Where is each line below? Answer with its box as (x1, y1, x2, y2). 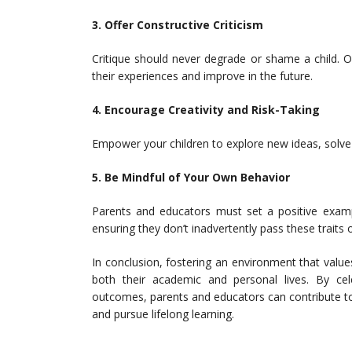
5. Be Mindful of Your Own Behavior (92, 170, 290, 185)
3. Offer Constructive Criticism (92, 17, 263, 32)
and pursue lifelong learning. (92, 306, 234, 321)
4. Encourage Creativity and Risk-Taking (92, 102, 320, 117)
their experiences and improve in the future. (92, 68, 313, 83)
